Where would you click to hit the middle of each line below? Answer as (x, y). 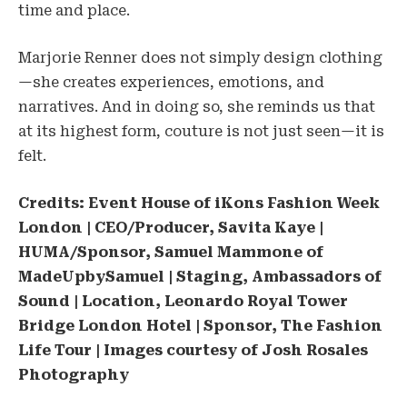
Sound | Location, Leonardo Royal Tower (183, 301)
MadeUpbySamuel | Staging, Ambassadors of (200, 276)
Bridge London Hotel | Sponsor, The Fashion (200, 325)
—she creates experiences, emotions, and (171, 82)
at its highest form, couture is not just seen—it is (201, 131)
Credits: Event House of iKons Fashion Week (199, 203)
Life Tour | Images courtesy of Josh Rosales (193, 350)
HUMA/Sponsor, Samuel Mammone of (171, 252)
